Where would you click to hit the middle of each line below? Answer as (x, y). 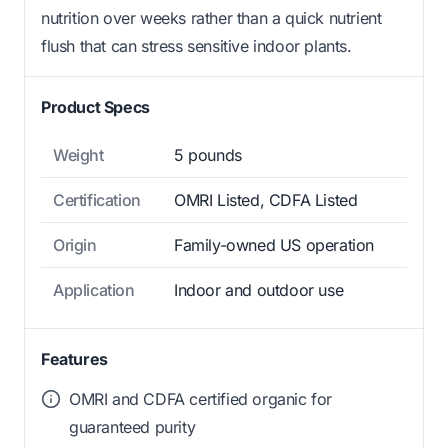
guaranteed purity (132, 426)
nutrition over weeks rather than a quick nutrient (211, 17)
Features (74, 358)
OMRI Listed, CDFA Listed (266, 199)
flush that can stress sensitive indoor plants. (196, 45)
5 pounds (208, 154)
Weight (78, 154)
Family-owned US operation (274, 244)
